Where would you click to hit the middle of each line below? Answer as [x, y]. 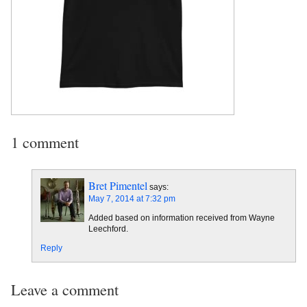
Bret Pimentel [118, 186]
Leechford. [108, 229]
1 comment [45, 142]
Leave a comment [65, 290]
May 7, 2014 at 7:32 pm [132, 199]
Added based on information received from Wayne [182, 218]
